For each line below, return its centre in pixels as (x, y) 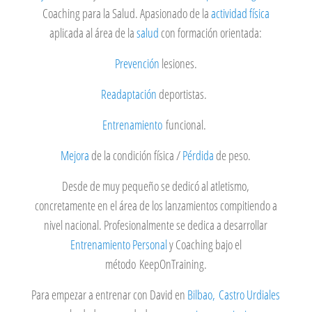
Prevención (137, 63)
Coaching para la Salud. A (93, 13)
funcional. (186, 125)
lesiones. (178, 63)
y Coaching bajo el (204, 244)
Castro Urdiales (250, 295)
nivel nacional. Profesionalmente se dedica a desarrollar (156, 225)
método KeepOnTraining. (156, 264)
